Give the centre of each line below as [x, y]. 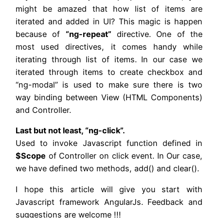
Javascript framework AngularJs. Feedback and [109, 202]
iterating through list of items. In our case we [109, 60]
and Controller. [43, 110]
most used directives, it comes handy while [109, 47]
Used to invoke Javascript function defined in [109, 143]
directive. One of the [157, 34]
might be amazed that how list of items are [109, 9]
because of [41, 34]
